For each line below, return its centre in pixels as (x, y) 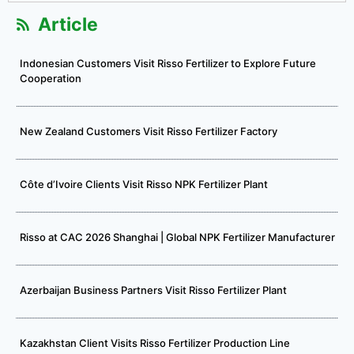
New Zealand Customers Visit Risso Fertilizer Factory (149, 132)
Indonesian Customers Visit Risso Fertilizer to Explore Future (168, 64)
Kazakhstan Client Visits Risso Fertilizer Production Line (155, 343)
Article (68, 25)
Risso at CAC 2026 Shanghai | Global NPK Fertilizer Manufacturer (177, 237)
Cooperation (51, 79)
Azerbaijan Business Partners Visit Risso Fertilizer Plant (153, 290)
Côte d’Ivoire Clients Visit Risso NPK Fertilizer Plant (144, 185)
